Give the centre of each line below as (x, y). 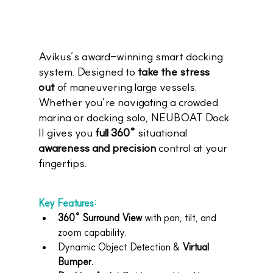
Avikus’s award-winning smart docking (132, 57)
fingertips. (62, 163)
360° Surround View (100, 218)
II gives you (66, 133)
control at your (193, 148)
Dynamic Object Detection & (120, 247)
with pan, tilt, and (180, 218)
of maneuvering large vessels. (127, 87)
